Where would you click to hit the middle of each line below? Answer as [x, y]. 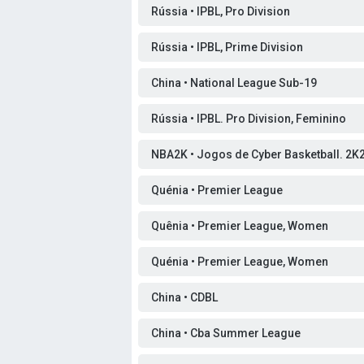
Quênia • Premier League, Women [240, 226]
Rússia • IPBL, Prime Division [227, 47]
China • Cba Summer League [226, 333]
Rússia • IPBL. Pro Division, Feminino [249, 119]
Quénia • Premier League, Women [240, 262]
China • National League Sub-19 [234, 83]
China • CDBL [184, 297]
